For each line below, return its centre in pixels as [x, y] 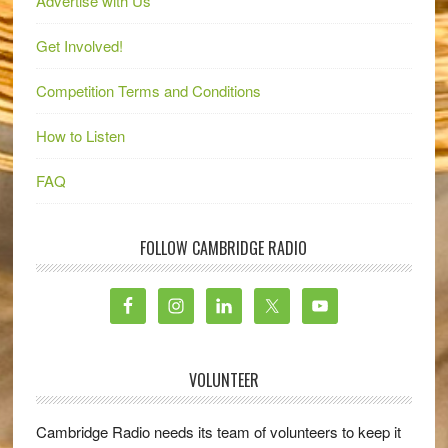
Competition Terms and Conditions [148, 91]
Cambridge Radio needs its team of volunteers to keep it [218, 432]
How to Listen [80, 136]
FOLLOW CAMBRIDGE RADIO [224, 248]
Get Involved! [79, 46]
